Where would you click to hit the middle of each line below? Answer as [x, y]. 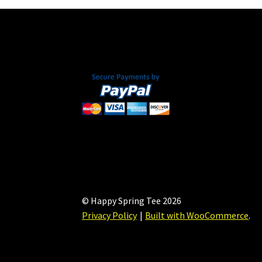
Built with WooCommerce [197, 216]
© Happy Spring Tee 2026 [132, 201]
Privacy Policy [110, 216]
